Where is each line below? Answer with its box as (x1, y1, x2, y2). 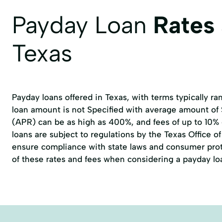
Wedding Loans (44, 9, 93, 18)
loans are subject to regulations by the (12, 129, 164, 139)
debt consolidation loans (115, 9, 192, 18)
